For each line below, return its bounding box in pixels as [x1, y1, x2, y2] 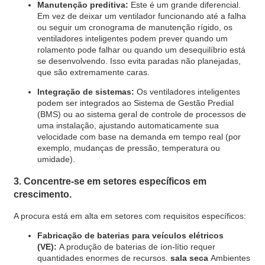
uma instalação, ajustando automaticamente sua [37, 120, 219, 130]
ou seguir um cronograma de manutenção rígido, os [37, 22, 232, 32]
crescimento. [13, 189, 72, 200]
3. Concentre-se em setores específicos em [13, 176, 206, 187]
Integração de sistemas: [37, 86, 134, 96]
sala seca [170, 253, 208, 263]
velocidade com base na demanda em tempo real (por [37, 131, 241, 141]
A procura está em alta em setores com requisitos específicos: [13, 211, 246, 221]
